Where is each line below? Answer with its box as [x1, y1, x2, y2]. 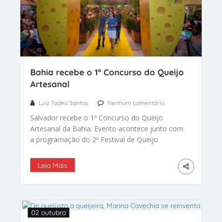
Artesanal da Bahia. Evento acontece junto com [30, 123, 183, 133]
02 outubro [31, 208, 66, 217]
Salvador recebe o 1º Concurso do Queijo [30, 112, 163, 122]
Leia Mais [38, 161, 67, 170]
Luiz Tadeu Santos [39, 99, 88, 107]
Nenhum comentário [108, 99, 165, 107]
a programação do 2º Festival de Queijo [30, 134, 158, 144]
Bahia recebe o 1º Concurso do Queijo [30, 66, 184, 77]
